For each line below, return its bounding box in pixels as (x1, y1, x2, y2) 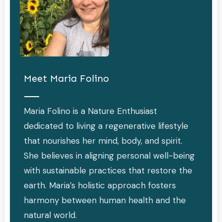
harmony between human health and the (24, 194, 186, 206)
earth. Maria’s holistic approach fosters (24, 179, 176, 191)
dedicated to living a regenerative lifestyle (24, 120, 188, 131)
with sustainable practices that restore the (24, 165, 192, 176)
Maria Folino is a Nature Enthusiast (24, 105, 157, 116)
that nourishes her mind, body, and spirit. (24, 135, 182, 146)
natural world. (24, 209, 77, 221)
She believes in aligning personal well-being (24, 150, 195, 161)
